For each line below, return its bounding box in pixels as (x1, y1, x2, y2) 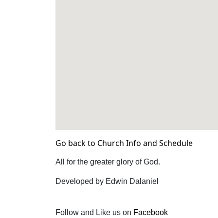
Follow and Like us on (55, 208, 133, 217)
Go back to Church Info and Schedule (55, 138, 193, 148)
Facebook (133, 208, 168, 217)
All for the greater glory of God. (55, 158, 160, 166)
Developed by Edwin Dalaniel (55, 177, 159, 185)
